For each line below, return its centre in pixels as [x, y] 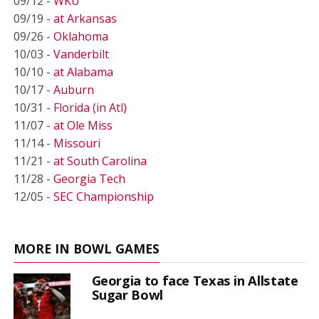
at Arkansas [85, 18]
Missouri [77, 143]
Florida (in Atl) [90, 107]
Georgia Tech [89, 178]
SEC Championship [103, 196]
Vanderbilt [81, 54]
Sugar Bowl [127, 294]
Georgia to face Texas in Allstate [195, 280]
